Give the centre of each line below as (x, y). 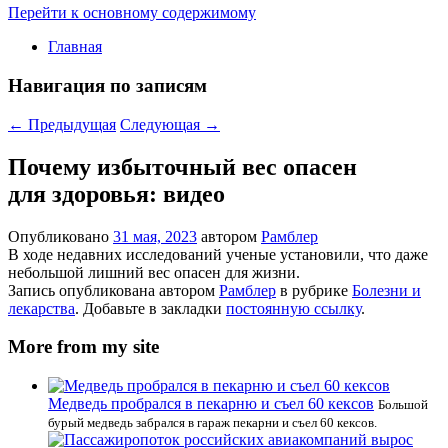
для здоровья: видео (116, 193)
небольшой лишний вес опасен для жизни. (154, 272)
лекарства (41, 308)
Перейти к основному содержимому (132, 13)
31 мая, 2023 (155, 236)
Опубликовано (60, 236)
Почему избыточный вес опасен (182, 166)
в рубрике (314, 290)
